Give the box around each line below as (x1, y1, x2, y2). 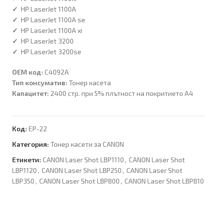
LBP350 (12, 177, 34, 185)
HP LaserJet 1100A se (21, 15, 85, 24)
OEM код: (12, 68, 45, 76)
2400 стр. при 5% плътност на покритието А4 (49, 89, 193, 97)
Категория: (12, 140, 49, 148)
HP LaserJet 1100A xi (21, 26, 82, 34)
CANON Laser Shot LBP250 (42, 166, 122, 174)
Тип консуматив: (12, 78, 67, 87)
